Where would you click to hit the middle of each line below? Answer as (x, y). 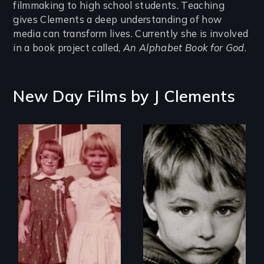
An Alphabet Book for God (184, 48)
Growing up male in (194, 165)
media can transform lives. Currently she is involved (131, 34)
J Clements (194, 96)
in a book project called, (68, 48)
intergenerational (64, 201)
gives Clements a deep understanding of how (118, 20)
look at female (59, 210)
